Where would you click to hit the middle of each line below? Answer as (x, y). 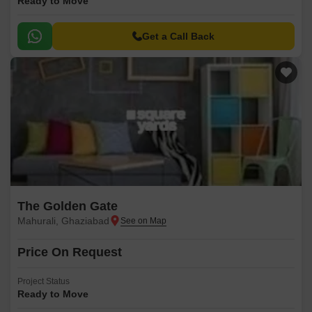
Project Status (44, 281)
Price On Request (70, 252)
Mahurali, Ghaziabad (63, 221)
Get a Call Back (178, 36)
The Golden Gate (68, 206)
